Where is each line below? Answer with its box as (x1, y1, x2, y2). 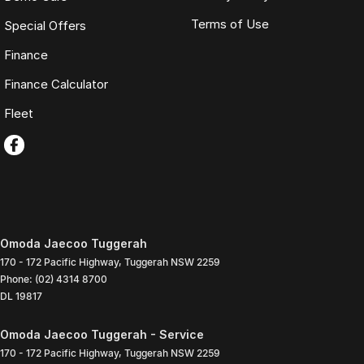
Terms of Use (190, 16, 269, 32)
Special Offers (4, 18, 86, 34)
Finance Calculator (4, 76, 108, 93)
